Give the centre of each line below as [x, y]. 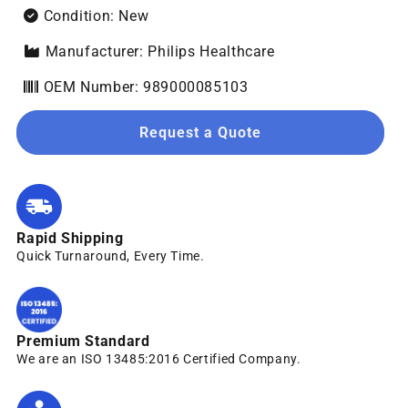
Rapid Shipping [70, 238]
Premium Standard [83, 342]
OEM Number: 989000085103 [143, 87]
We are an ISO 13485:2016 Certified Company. [159, 359]
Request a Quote [200, 132]
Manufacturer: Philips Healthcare [158, 52]
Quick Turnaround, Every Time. [111, 255]
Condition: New [94, 16]
